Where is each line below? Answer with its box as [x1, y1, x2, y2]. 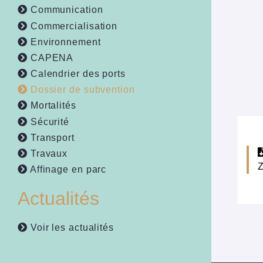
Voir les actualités [27, 222, 114, 233]
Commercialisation [27, 21, 118, 31]
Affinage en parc [27, 164, 107, 175]
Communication [27, 5, 103, 15]
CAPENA [27, 52, 74, 63]
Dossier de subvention [27, 85, 135, 95]
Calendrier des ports [27, 69, 126, 79]
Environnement [27, 36, 101, 47]
